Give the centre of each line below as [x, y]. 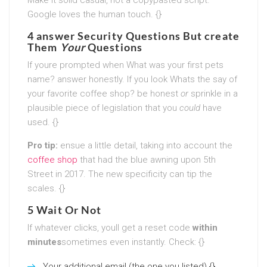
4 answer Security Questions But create [133, 35]
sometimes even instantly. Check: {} [133, 242]
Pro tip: [43, 145]
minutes [44, 242]
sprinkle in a [213, 93]
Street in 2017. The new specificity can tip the [120, 174]
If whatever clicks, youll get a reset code [110, 227]
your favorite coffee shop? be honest [104, 93]
